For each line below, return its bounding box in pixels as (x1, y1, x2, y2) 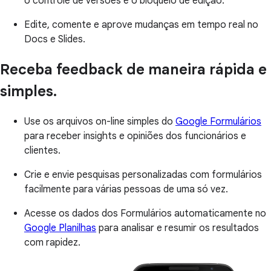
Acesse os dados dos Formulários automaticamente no (24, 207, 266, 220)
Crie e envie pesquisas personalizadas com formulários (24, 169, 262, 181)
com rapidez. (24, 237, 80, 249)
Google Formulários (175, 116, 261, 128)
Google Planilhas (24, 222, 96, 235)
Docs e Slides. (24, 33, 85, 46)
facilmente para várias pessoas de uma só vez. (24, 183, 228, 196)
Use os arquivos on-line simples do (24, 116, 175, 128)
